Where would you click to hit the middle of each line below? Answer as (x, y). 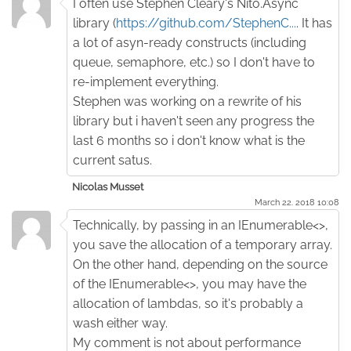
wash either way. (120, 323)
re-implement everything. (146, 81)
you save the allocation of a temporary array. (203, 244)
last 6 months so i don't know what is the (189, 140)
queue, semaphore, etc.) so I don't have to (194, 62)
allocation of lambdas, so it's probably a (188, 303)
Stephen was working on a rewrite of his (187, 101)
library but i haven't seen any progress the (194, 121)
